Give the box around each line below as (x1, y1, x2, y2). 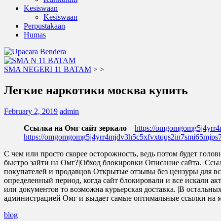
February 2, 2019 (4, 107, 58, 115)
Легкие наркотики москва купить (4, 83, 188, 97)
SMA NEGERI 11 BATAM (4, 65, 91, 74)
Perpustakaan (24, 22, 65, 30)
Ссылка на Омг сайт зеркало (24, 123, 127, 132)
